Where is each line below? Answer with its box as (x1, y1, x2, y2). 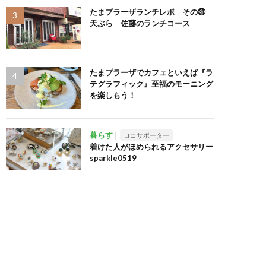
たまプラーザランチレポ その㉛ (90, 7, 205, 17)
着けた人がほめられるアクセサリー (90, 141, 213, 151)
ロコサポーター (123, 131, 169, 139)
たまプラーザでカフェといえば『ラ (90, 67, 213, 77)
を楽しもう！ (90, 90, 136, 100)
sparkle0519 (90, 153, 137, 163)
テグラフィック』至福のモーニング (90, 78, 213, 88)
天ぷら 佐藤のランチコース (90, 18, 190, 28)
